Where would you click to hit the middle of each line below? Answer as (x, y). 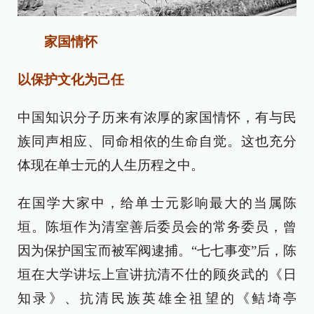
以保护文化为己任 (71, 80)
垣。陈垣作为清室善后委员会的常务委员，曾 (157, 227)
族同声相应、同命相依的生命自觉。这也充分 (157, 142)
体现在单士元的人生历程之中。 (111, 165)
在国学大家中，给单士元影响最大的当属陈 (157, 203)
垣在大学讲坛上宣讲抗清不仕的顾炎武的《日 (157, 275)
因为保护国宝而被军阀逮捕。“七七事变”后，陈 (157, 251)
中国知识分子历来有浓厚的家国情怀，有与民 (157, 118)
